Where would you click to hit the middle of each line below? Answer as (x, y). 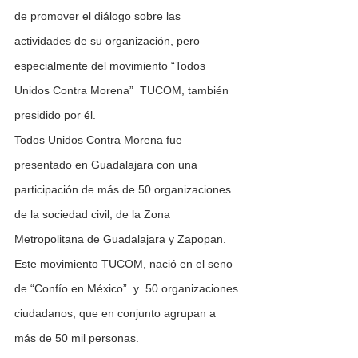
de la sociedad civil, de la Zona (94, 215)
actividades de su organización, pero (109, 41)
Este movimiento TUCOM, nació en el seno (125, 264)
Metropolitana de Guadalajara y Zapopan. (122, 239)
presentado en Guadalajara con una (107, 165)
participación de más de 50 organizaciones (124, 190)
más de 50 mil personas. (77, 338)
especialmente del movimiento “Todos (111, 66)
